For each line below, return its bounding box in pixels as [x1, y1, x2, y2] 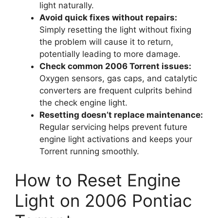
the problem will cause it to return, [39, 36, 173, 47]
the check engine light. [39, 97, 127, 108]
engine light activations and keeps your [39, 134, 192, 144]
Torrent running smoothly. [39, 146, 139, 156]
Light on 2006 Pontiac [15, 190, 192, 211]
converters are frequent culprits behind [39, 85, 192, 95]
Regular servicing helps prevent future [39, 122, 187, 132]
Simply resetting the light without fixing [39, 24, 191, 35]
